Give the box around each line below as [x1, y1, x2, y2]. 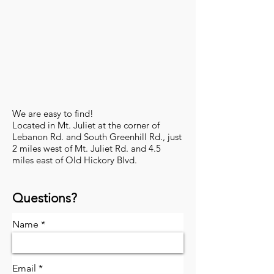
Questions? [12, 190, 77, 206]
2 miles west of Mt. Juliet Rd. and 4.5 [12, 143, 161, 154]
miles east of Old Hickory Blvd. [12, 154, 137, 166]
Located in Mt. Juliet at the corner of [12, 119, 160, 131]
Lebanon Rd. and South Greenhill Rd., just [12, 131, 182, 143]
